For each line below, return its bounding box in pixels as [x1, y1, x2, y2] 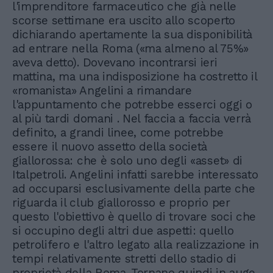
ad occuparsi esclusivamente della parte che [12, 181, 255, 196]
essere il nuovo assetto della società [12, 139, 208, 154]
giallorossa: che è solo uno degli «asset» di [12, 153, 243, 168]
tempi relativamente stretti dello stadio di [12, 251, 236, 266]
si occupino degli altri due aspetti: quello [12, 223, 234, 238]
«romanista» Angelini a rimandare [12, 83, 192, 97]
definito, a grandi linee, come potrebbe [12, 125, 224, 140]
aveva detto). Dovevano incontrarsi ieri [12, 55, 218, 69]
